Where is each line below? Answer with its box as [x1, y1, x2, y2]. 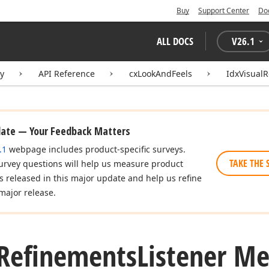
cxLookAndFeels [129, 68, 192, 79]
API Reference [38, 68, 95, 79]
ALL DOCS [157, 34, 193, 48]
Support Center [198, 5, 249, 16]
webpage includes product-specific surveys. [7, 144, 186, 155]
